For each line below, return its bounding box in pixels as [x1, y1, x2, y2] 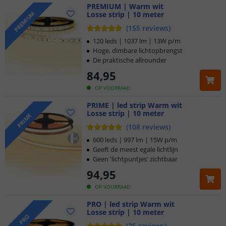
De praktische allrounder [93, 55, 166, 65]
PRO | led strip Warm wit [87, 199, 175, 209]
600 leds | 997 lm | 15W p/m [93, 135, 177, 144]
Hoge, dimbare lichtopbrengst [93, 46, 183, 55]
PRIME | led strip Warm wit [87, 100, 182, 110]
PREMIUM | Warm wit [87, 2, 163, 11]
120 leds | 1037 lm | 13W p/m [93, 36, 181, 45]
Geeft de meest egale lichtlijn [93, 145, 178, 154]
